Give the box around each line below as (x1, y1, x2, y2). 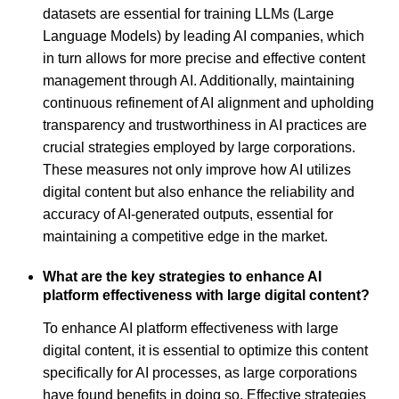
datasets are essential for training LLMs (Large (43, 6, 334, 22)
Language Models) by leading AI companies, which (43, 28, 364, 45)
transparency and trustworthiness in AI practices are (43, 118, 367, 134)
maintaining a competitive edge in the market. (43, 229, 328, 245)
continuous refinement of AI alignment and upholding (43, 95, 374, 111)
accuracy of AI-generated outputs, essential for (43, 207, 333, 223)
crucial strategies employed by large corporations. (43, 140, 355, 156)
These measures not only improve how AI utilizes (43, 162, 351, 178)
